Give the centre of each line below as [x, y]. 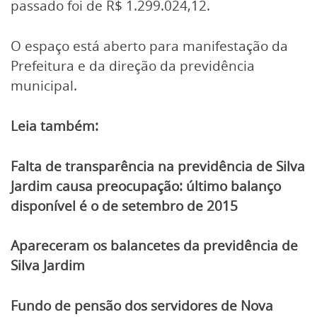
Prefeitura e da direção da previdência [133, 65]
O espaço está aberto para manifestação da [149, 46]
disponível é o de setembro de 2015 [124, 206]
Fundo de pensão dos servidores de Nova [142, 306]
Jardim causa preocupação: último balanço [146, 186]
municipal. [44, 85]
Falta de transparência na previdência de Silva [158, 166]
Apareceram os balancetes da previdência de [154, 246]
